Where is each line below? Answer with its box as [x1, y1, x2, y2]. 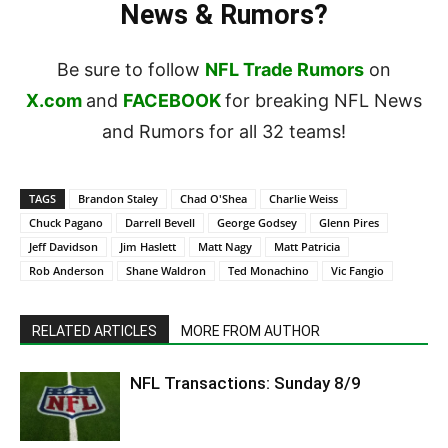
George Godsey [217, 215, 297, 231]
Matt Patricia [274, 239, 340, 255]
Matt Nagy [198, 239, 252, 255]
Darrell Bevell [125, 215, 195, 231]
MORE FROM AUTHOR [181, 323, 320, 340]
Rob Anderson [29, 263, 104, 279]
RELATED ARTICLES [32, 323, 157, 340]
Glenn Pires [319, 215, 379, 231]
